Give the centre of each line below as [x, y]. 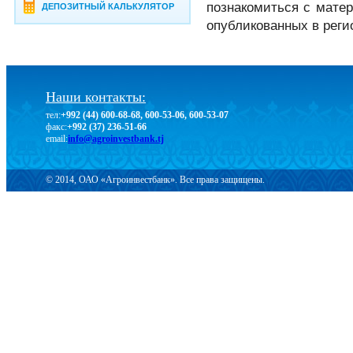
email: [57, 139]
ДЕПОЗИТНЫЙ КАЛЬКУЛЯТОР [108, 6]
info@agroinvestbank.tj [116, 139]
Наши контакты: [96, 97]
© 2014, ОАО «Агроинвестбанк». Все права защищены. [155, 180]
